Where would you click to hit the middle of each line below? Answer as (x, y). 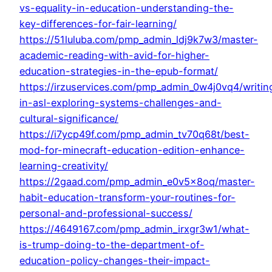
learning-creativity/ (64, 166)
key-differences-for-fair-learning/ (98, 24)
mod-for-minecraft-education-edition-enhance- (132, 150)
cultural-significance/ (69, 119)
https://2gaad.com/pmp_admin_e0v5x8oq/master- (137, 182)
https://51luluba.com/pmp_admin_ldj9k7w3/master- (139, 40)
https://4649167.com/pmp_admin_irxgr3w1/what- (134, 229)
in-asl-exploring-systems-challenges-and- (121, 103)
